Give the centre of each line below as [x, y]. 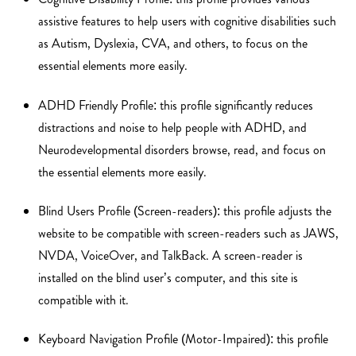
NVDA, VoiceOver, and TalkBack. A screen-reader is [170, 255]
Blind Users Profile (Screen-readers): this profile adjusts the [185, 211]
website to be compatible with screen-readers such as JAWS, [188, 233]
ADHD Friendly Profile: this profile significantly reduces [176, 105]
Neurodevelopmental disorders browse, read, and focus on [182, 149]
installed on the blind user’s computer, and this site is [168, 277]
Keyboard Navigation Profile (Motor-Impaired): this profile [183, 339]
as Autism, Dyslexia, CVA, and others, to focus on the [173, 44]
